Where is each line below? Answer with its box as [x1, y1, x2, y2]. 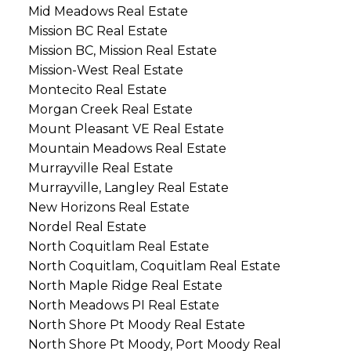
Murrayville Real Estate [27, 160, 173, 175]
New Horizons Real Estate [27, 199, 190, 215]
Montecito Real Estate [27, 81, 167, 97]
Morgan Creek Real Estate [27, 101, 193, 117]
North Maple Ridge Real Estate [27, 277, 223, 293]
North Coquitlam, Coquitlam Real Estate [27, 258, 280, 273]
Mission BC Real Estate [27, 23, 168, 38]
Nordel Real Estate [27, 219, 147, 234]
